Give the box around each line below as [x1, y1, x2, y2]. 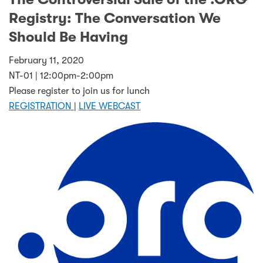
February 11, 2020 [9, 55, 84, 66]
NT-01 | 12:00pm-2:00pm [9, 70, 113, 81]
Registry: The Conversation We [9, 10, 221, 27]
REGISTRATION [9, 100, 74, 112]
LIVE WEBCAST [79, 100, 140, 112]
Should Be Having [9, 29, 131, 46]
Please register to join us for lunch [9, 85, 150, 96]
